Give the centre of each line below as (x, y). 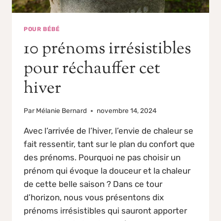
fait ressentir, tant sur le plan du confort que (109, 144)
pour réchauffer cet (92, 69)
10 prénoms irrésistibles (107, 49)
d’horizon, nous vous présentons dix (94, 198)
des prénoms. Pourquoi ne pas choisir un (102, 158)
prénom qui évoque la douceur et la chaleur (107, 171)
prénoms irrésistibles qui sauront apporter (105, 211)
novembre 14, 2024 (127, 111)
